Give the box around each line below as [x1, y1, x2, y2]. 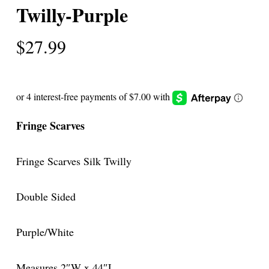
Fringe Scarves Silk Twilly [16, 153, 131, 168]
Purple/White [16, 224, 74, 239]
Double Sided [16, 189, 76, 204]
